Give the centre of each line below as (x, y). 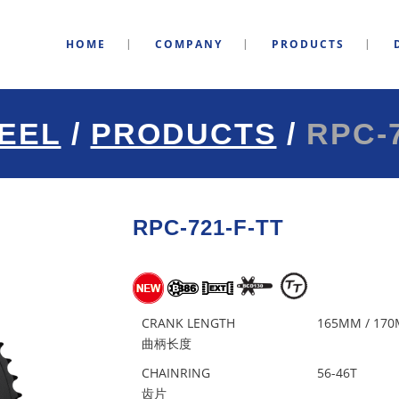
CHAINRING (176, 373)
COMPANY (189, 44)
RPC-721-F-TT (208, 228)
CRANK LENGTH (188, 323)
